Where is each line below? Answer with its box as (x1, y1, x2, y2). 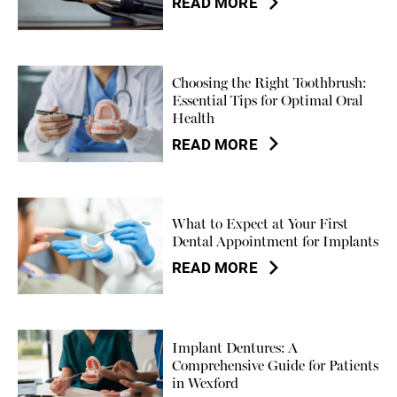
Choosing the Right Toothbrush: (172, 74, 367, 91)
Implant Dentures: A (172, 339, 299, 356)
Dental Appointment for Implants (172, 233, 379, 251)
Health (172, 109, 215, 127)
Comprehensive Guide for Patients (172, 356, 379, 374)
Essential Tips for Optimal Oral (172, 91, 363, 109)
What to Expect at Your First (172, 215, 349, 233)
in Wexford (172, 374, 239, 392)
